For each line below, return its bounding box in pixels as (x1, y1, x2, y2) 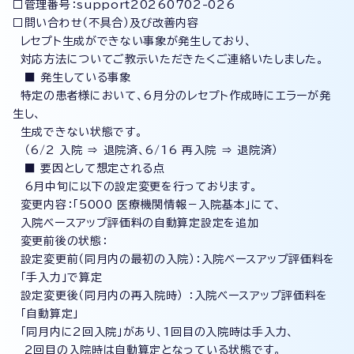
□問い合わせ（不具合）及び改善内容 (13, 17, 199, 28)
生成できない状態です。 (13, 126, 143, 137)
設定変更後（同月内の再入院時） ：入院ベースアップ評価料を (13, 290, 328, 301)
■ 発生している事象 (13, 72, 131, 83)
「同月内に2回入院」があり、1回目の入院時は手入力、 (13, 326, 294, 337)
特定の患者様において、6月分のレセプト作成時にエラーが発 (13, 90, 331, 101)
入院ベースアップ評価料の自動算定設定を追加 (13, 217, 259, 228)
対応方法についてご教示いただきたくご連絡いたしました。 (13, 54, 324, 65)
